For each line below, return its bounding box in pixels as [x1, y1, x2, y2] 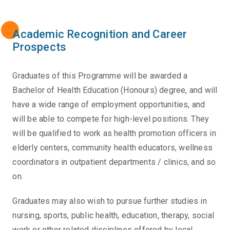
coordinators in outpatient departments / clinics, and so [12, 157, 216, 167]
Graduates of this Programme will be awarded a [12, 71, 188, 81]
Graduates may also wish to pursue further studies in [12, 196, 207, 206]
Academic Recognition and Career [12, 28, 187, 41]
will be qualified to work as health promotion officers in [12, 128, 216, 139]
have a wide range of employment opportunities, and [12, 100, 205, 110]
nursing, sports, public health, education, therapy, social [12, 210, 215, 221]
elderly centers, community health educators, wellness [12, 143, 213, 153]
